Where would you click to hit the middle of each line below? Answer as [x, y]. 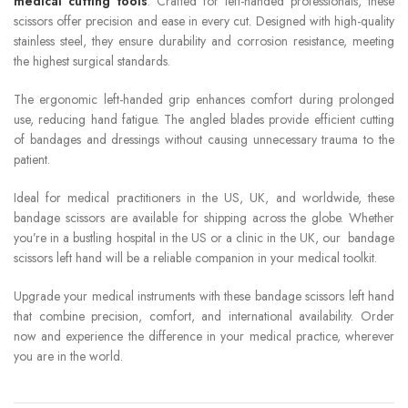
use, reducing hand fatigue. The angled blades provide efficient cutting [204, 119]
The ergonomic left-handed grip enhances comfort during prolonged [204, 99]
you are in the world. [68, 356]
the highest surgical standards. [92, 61]
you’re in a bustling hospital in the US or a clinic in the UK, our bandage [204, 237]
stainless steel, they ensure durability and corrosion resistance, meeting [204, 41]
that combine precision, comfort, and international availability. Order [204, 316]
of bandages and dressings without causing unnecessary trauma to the [204, 139]
